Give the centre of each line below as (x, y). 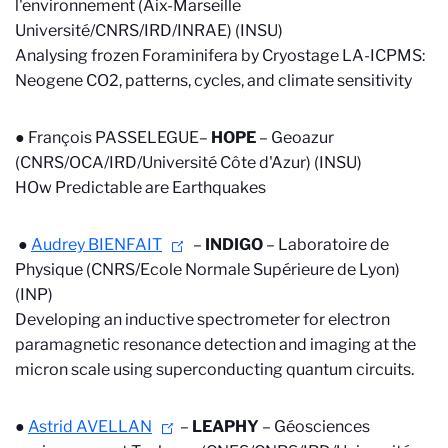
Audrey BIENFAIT (96, 244)
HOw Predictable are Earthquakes (140, 187)
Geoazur (302, 137)
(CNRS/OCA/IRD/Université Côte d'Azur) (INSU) (190, 162)
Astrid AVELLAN (90, 426)
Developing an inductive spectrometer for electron (202, 319)
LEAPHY (227, 426)
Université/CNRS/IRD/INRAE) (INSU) (149, 30)
